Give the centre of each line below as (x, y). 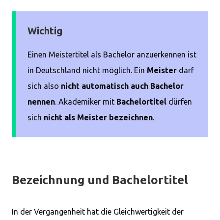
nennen (41, 102)
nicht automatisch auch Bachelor (122, 86)
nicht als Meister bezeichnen (97, 117)
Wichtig (45, 31)
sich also (44, 86)
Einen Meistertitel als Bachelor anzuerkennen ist (112, 55)
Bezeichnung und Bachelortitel (100, 180)
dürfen (179, 102)
